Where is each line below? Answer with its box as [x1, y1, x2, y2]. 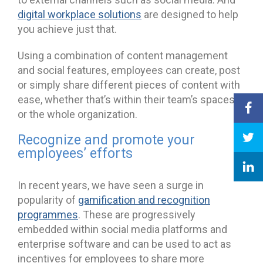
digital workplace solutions [18, 8, 141, 21]
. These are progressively [78, 208, 195, 221]
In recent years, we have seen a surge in [18, 178, 204, 191]
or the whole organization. [18, 107, 137, 120]
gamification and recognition [78, 193, 210, 206]
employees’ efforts [18, 145, 133, 161]
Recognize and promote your [18, 131, 195, 148]
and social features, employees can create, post [18, 63, 240, 76]
